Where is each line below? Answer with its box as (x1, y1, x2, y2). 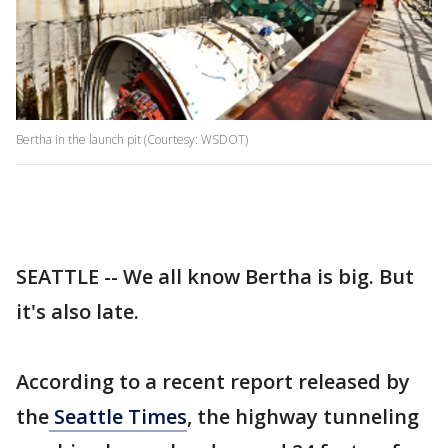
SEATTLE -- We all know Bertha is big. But (16, 263, 414, 291)
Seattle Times (49, 403, 187, 431)
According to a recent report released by (16, 368, 410, 396)
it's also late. (16, 298, 139, 326)
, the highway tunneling (187, 403, 419, 431)
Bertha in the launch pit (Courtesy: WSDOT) (16, 131, 248, 149)
